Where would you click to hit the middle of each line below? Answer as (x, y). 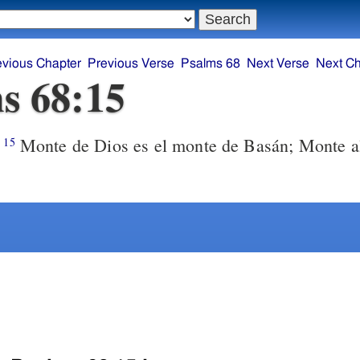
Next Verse (278, 64)
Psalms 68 (211, 64)
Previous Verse (131, 64)
